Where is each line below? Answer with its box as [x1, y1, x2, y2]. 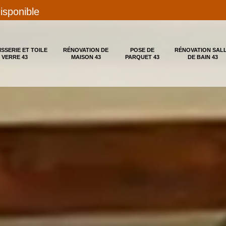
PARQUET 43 [125, 54, 159, 60]
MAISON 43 [71, 54, 101, 60]
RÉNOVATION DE [63, 47, 109, 53]
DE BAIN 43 [187, 54, 218, 60]
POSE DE [130, 47, 154, 53]
